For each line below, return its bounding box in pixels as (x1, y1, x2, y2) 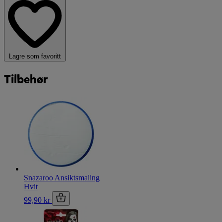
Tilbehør (4, 71, 48, 88)
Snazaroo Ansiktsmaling (24, 173, 100, 182)
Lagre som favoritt (9, 53, 61, 60)
